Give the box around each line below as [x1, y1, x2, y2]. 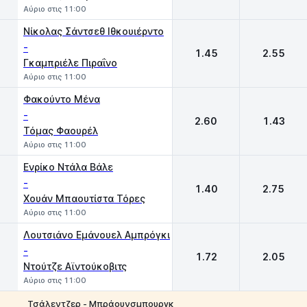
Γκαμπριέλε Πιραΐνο [23, 57, 117, 69]
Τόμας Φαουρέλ [23, 125, 98, 136]
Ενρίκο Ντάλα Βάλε [23, 161, 113, 173]
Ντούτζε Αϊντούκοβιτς [23, 260, 127, 272]
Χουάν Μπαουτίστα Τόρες [23, 193, 145, 204]
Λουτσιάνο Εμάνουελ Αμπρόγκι [23, 229, 170, 241]
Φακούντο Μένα [23, 93, 100, 105]
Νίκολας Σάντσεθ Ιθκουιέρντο [23, 25, 164, 37]
